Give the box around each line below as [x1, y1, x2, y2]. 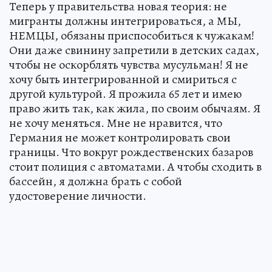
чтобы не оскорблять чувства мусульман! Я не [9, 56, 248, 73]
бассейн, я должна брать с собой [9, 173, 182, 190]
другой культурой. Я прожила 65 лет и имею [9, 86, 242, 103]
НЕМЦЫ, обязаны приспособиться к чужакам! [9, 27, 254, 44]
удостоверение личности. [9, 188, 146, 205]
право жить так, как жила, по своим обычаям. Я [9, 100, 260, 117]
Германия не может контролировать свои [9, 129, 231, 146]
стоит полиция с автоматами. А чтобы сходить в [9, 158, 262, 175]
